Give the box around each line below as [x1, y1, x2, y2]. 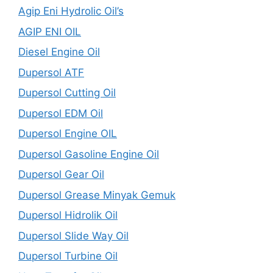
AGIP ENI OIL [18, 25, 81, 38]
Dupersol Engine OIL [18, 127, 117, 140]
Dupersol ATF [18, 66, 84, 79]
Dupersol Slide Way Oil [18, 229, 129, 242]
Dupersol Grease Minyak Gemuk [18, 188, 175, 201]
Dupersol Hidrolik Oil [18, 209, 118, 222]
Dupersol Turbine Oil [18, 250, 118, 263]
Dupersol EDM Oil [18, 107, 103, 119]
